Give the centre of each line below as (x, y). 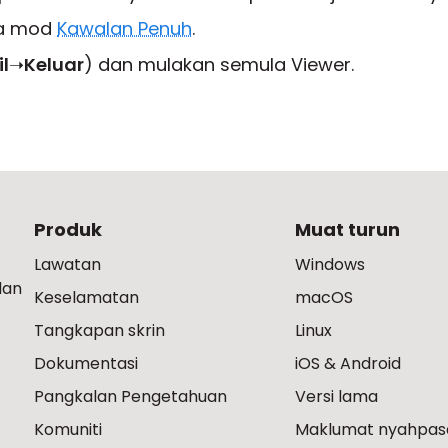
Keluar (54, 64)
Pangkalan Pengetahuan (130, 396)
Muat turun (348, 229)
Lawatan (67, 264)
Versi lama (337, 396)
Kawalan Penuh (124, 28)
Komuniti (68, 429)
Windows (330, 264)
